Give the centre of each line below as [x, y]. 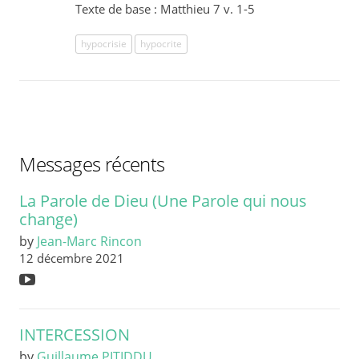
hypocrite [161, 44]
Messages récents [92, 164]
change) [49, 220]
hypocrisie [104, 44]
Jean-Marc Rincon [90, 242]
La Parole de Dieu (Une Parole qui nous [163, 201]
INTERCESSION [75, 335]
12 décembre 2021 [72, 258]
